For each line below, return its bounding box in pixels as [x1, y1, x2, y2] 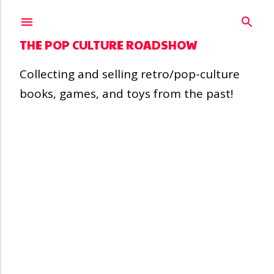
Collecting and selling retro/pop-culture [20, 66, 240, 82]
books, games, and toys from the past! [20, 86, 233, 102]
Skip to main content [87, 7, 187, 23]
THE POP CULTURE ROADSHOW [20, 37, 198, 53]
